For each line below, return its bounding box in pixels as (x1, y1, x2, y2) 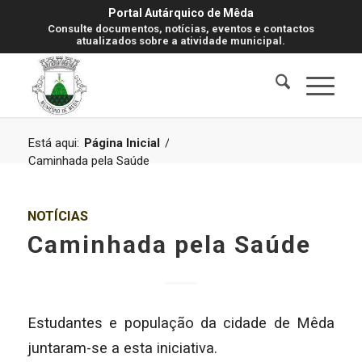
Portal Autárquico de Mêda (107, 6, 254, 19)
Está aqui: (27, 136, 79, 150)
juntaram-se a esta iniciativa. (27, 339, 217, 356)
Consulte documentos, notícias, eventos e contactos (47, 23, 314, 35)
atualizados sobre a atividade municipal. (76, 35, 286, 47)
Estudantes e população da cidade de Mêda (27, 314, 335, 331)
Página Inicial (83, 136, 160, 150)
